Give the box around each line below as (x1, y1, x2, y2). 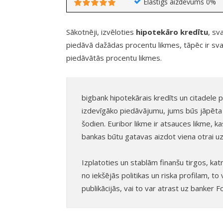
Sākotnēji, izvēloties (66, 27, 136, 37)
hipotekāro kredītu (136, 27, 208, 37)
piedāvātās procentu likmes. (66, 53, 162, 63)
